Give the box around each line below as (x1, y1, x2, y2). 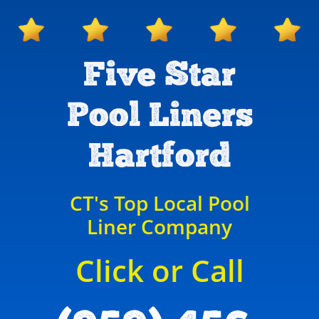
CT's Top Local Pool (69, 189, 250, 216)
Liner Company (87, 213, 232, 240)
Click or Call (75, 250, 244, 291)
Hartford (88, 139, 231, 174)
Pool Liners (66, 98, 253, 134)
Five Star (83, 58, 236, 93)
